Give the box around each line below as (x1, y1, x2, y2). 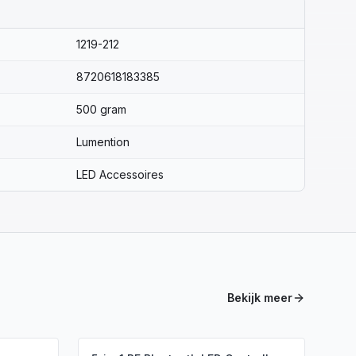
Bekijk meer (227, 291, 292, 304)
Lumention (76, 135, 130, 149)
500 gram (76, 103, 126, 116)
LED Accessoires (76, 168, 164, 181)
